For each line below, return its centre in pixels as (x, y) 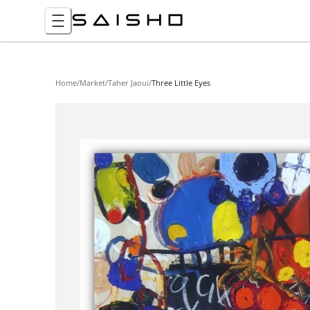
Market (92, 83)
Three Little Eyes (181, 83)
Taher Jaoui (128, 83)
